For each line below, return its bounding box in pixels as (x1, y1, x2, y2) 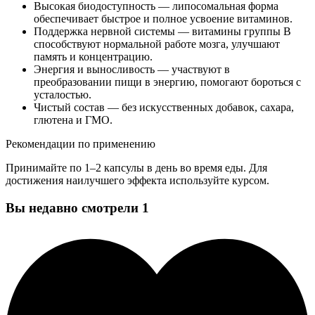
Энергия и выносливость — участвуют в (34, 63, 230, 76)
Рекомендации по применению (6, 138, 155, 150)
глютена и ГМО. (34, 114, 112, 127)
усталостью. (34, 89, 91, 101)
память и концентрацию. (34, 51, 153, 63)
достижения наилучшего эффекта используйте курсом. (6, 174, 269, 187)
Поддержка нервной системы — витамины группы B (34, 25, 291, 38)
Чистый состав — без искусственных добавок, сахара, (34, 101, 294, 114)
